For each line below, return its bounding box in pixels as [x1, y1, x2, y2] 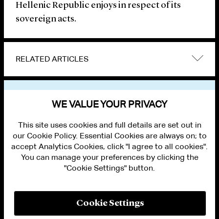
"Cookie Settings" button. [64, 163, 155, 173]
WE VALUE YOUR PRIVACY [52, 98, 167, 110]
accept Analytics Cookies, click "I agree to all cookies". [11, 142, 208, 151]
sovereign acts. [16, 15, 76, 24]
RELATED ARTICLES [16, 54, 88, 64]
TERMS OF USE [4, 208, 42, 215]
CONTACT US [4, 178, 38, 186]
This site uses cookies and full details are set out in [18, 120, 201, 130]
